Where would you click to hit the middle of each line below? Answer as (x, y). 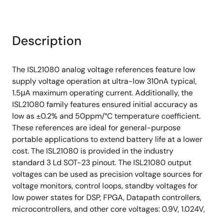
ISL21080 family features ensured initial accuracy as (105, 104)
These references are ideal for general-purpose (96, 128)
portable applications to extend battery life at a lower (107, 139)
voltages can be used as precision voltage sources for (107, 174)
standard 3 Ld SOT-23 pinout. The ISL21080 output (102, 163)
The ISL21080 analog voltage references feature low (104, 70)
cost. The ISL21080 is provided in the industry (93, 151)
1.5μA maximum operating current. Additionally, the (102, 93)
